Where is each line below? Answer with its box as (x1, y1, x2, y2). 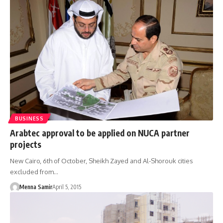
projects (10, 139, 41, 150)
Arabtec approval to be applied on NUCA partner (10, 127, 190, 139)
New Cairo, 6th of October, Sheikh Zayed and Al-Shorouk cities (10, 157, 193, 165)
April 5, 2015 (52, 183, 81, 191)
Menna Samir (19, 183, 52, 191)
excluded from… (10, 168, 58, 176)
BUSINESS (15, 115, 44, 122)
